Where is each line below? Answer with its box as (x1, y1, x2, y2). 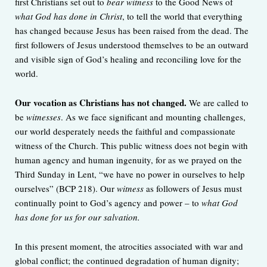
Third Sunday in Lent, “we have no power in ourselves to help (15, 168, 245, 181)
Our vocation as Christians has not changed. (15, 96, 187, 110)
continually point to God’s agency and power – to (15, 197, 201, 209)
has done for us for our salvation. (15, 211, 140, 223)
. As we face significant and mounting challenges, (61, 111, 246, 123)
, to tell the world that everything (122, 10, 243, 23)
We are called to (187, 97, 249, 109)
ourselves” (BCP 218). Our (15, 182, 117, 195)
